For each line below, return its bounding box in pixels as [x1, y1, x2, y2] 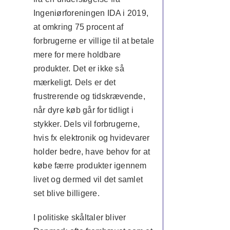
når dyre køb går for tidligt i [33, 106, 134, 114]
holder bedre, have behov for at [33, 147, 150, 156]
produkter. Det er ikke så [33, 64, 124, 73]
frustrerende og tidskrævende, [33, 92, 145, 101]
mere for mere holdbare [33, 50, 121, 59]
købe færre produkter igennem [33, 161, 147, 170]
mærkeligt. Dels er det [33, 78, 116, 87]
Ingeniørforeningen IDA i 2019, [33, 9, 149, 17]
